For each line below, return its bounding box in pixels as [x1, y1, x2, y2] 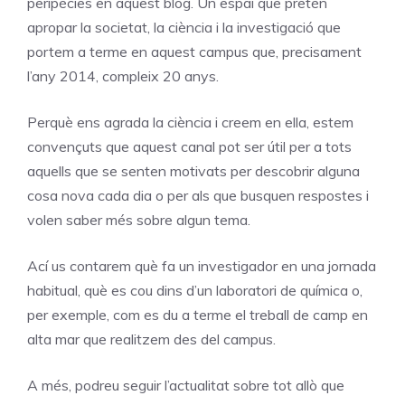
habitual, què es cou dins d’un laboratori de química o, [27, 280, 363, 299]
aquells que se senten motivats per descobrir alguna [27, 161, 360, 180]
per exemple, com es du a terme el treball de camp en [27, 305, 368, 324]
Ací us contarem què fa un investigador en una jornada [27, 256, 376, 275]
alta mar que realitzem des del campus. [27, 329, 276, 348]
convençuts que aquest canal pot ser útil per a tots [27, 137, 352, 155]
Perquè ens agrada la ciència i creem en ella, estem [27, 112, 353, 131]
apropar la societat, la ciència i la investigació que [27, 17, 341, 36]
